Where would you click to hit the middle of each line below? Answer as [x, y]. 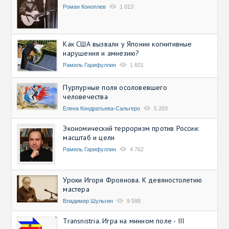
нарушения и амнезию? [101, 53]
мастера [76, 189]
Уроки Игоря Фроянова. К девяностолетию [133, 180]
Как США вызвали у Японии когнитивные [128, 44]
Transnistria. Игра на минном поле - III [124, 221]
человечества [85, 96]
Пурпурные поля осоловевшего [115, 87]
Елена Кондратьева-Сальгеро [102, 108]
